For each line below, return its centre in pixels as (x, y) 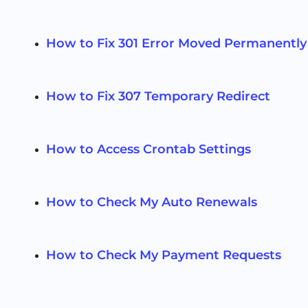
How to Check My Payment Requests (164, 255)
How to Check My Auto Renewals (152, 202)
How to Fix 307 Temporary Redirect (158, 97)
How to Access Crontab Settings (149, 150)
